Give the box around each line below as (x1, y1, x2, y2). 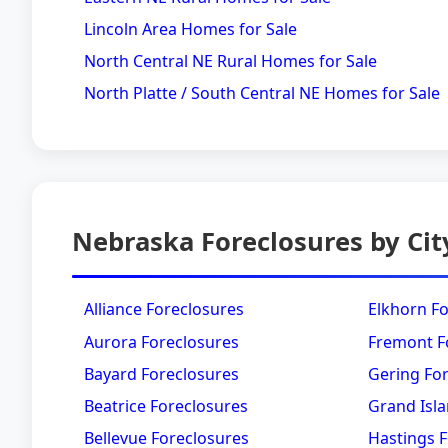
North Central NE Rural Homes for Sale (84, 49, 377, 72)
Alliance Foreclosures (84, 298, 244, 321)
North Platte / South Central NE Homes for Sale (84, 82, 440, 105)
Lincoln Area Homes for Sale (84, 17, 297, 40)
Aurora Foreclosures (84, 330, 239, 353)
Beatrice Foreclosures (84, 394, 248, 417)
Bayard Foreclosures (84, 362, 239, 385)
